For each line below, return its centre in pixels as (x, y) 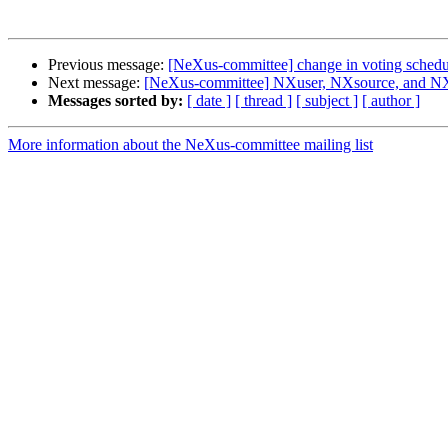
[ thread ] (263, 101)
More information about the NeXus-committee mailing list (190, 145)
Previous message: (108, 65)
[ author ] (391, 101)
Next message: (96, 83)
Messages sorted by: (115, 101)
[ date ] (209, 101)
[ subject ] (327, 101)
